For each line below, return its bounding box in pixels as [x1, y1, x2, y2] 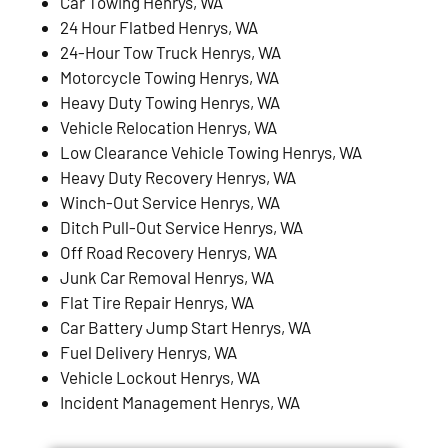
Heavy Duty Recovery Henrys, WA [60, 166, 296, 187]
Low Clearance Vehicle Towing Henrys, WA [60, 141, 362, 162]
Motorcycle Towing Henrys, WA [60, 66, 279, 87]
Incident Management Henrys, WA [60, 391, 300, 412]
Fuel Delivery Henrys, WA [60, 341, 237, 362]
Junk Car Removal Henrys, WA [60, 266, 274, 287]
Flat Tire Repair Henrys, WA [60, 291, 254, 312]
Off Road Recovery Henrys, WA [60, 241, 277, 262]
